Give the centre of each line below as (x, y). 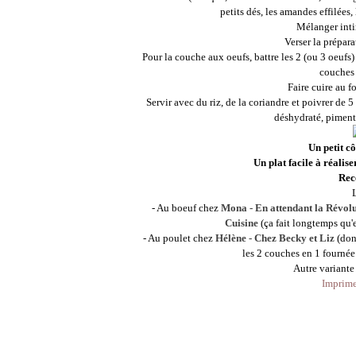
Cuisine (242, 223)
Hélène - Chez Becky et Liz (275, 238)
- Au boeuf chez (186, 208)
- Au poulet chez (179, 238)
